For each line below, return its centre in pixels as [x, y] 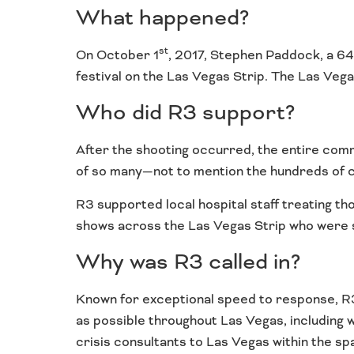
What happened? [162, 17]
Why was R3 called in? [188, 261]
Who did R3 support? [185, 113]
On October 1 [117, 55]
